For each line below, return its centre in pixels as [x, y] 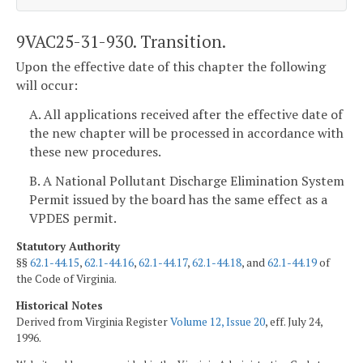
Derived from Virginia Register [93, 322]
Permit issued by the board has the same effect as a [178, 199]
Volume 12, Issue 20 [218, 322]
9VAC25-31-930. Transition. [121, 41]
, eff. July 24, [294, 322]
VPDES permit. [73, 218]
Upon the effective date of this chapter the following [171, 67]
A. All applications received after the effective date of [186, 114]
